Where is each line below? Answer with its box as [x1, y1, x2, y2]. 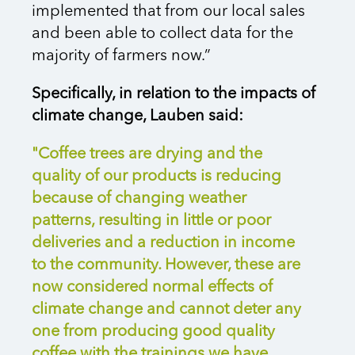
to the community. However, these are [32, 258, 300, 274]
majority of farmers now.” [32, 48, 211, 65]
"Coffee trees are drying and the [32, 147, 262, 163]
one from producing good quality [32, 324, 275, 341]
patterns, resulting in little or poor [32, 213, 271, 230]
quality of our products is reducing [32, 169, 281, 185]
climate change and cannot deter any [32, 302, 301, 319]
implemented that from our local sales [32, 4, 305, 21]
